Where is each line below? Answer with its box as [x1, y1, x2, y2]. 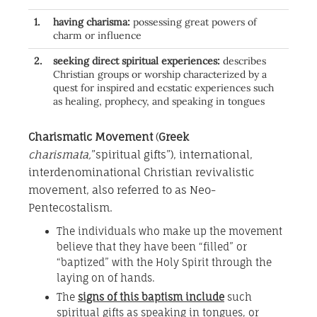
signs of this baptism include [78, 291, 224, 304]
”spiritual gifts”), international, [91, 148, 253, 162]
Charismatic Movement [28, 130, 153, 144]
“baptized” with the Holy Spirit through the [57, 256, 272, 269]
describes [223, 54, 266, 68]
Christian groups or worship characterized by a [53, 68, 267, 81]
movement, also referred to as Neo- [28, 183, 216, 197]
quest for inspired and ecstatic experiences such [53, 81, 274, 95]
